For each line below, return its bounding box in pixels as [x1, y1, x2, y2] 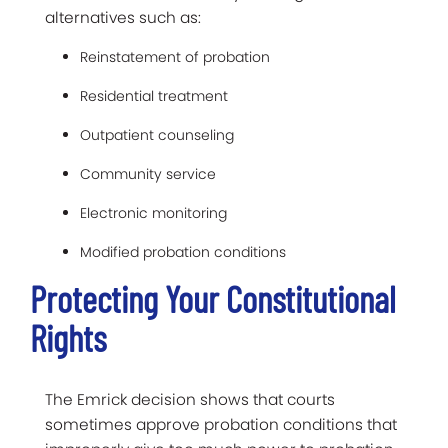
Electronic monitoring [80, 202, 227, 223]
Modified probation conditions [80, 241, 286, 262]
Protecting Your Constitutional [30, 276, 396, 320]
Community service [80, 163, 216, 184]
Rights [30, 315, 106, 359]
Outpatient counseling [80, 124, 234, 145]
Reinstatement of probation [80, 46, 270, 67]
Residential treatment [80, 85, 228, 106]
